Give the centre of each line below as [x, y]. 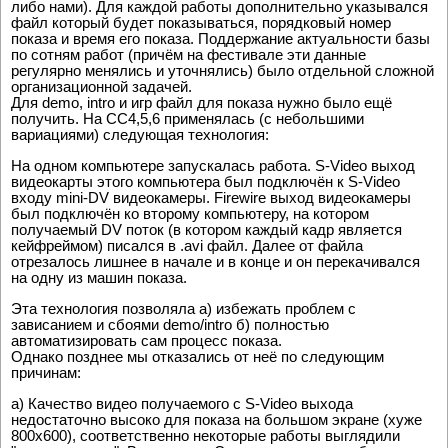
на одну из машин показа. [99, 278]
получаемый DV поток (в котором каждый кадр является [206, 230]
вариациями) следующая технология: [140, 135]
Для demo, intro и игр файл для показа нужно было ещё [201, 103]
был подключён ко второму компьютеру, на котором [190, 214]
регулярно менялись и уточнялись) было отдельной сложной [222, 71]
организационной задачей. [101, 87]
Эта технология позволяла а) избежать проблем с [183, 309]
